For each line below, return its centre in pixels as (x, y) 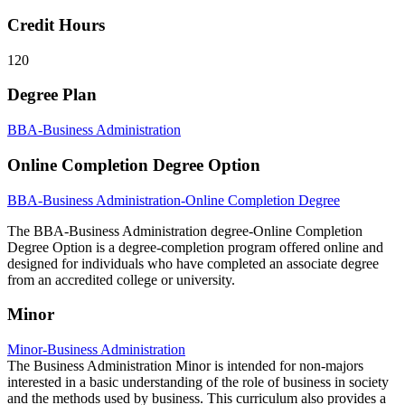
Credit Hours (56, 24)
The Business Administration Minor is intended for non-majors (185, 365)
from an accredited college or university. (121, 279)
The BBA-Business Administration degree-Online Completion (185, 231)
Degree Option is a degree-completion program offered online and (195, 247)
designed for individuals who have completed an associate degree (193, 263)
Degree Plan (52, 95)
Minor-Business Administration (96, 349)
